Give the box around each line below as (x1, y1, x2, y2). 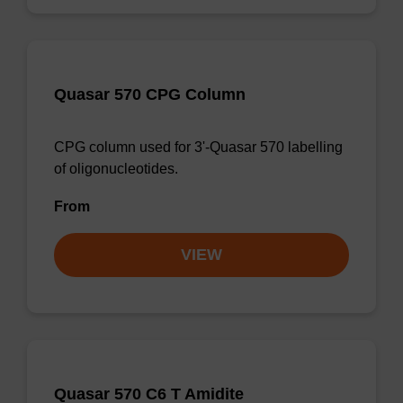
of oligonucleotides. (54, 161, 178, 176)
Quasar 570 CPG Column (54, 85, 246, 103)
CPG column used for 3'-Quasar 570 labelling (54, 139, 343, 155)
